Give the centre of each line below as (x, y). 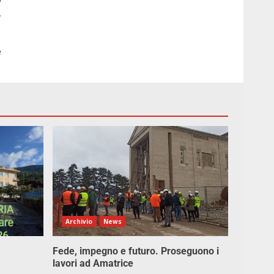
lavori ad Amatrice (93, 263)
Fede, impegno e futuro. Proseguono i (135, 251)
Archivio (79, 221)
